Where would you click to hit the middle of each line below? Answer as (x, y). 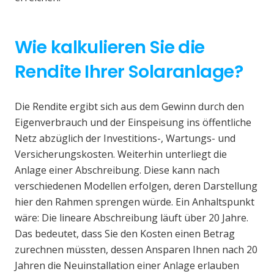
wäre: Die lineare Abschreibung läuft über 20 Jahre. (131, 217)
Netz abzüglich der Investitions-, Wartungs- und (125, 138)
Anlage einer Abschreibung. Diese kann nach (117, 170)
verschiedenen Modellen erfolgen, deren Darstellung (136, 186)
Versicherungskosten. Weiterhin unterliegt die (121, 154)
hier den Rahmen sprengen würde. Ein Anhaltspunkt (135, 202)
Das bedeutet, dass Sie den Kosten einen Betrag (125, 233)
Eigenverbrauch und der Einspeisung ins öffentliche (133, 122)
